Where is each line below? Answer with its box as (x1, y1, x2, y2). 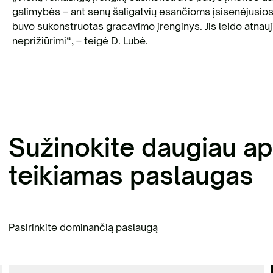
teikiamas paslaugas (9, 160, 253, 190)
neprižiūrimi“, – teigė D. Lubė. (12, 34, 148, 47)
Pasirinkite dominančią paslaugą (9, 221, 158, 233)
